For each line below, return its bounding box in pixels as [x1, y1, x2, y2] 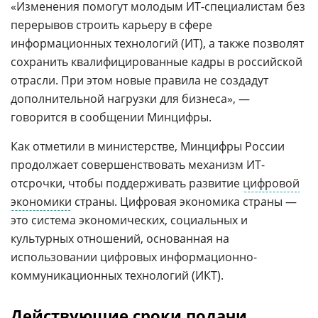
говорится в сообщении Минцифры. [11, 109, 212, 125]
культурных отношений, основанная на [11, 230, 229, 246]
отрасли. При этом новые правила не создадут [11, 72, 268, 88]
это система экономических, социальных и [11, 212, 248, 228]
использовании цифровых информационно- [11, 248, 257, 265]
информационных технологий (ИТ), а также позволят [11, 35, 304, 51]
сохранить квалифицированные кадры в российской [11, 53, 302, 70]
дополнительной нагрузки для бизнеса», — [11, 90, 250, 106]
